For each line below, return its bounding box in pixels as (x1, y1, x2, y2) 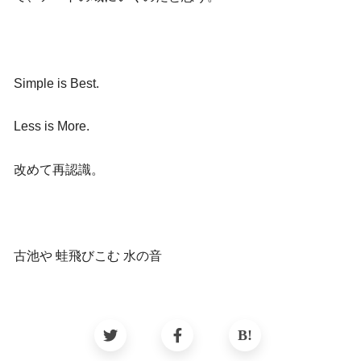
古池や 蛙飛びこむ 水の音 (14, 248, 162, 263)
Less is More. (14, 119, 89, 134)
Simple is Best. (14, 76, 99, 90)
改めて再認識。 (14, 162, 104, 176)
